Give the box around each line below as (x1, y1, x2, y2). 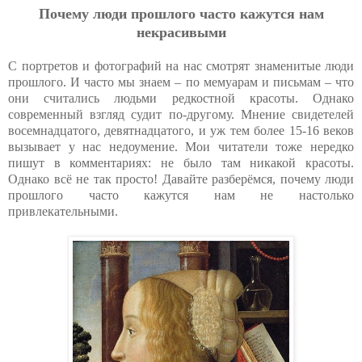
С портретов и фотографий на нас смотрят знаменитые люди (8, 58, 354, 73)
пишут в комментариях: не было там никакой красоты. (8, 155, 354, 170)
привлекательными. (8, 204, 118, 218)
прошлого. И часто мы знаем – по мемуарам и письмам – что (8, 74, 354, 89)
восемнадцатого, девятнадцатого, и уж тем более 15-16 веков (8, 123, 354, 137)
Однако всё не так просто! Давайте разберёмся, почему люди (8, 171, 354, 186)
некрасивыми (136, 23, 226, 40)
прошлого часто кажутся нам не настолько (8, 187, 354, 202)
